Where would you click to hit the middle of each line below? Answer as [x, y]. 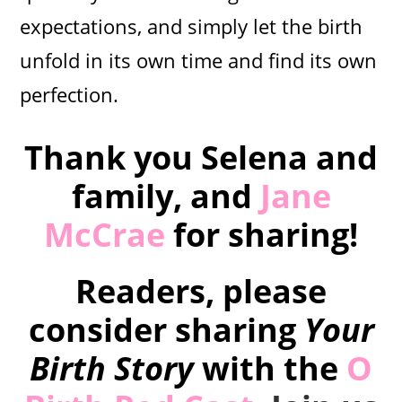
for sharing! [262, 234]
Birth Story [112, 368]
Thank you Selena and [201, 157]
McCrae [105, 234]
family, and [166, 196]
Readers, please [201, 291]
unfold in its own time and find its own [199, 60]
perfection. [70, 94]
